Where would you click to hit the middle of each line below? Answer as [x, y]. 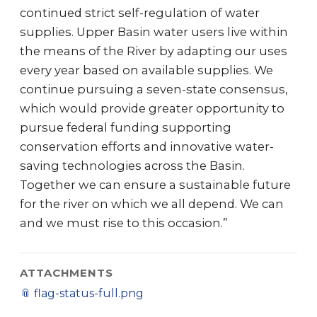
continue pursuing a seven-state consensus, [154, 89]
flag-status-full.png [89, 293]
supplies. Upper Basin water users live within [154, 32]
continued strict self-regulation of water [140, 13]
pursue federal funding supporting [126, 127]
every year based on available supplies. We [146, 70]
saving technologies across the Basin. [132, 166]
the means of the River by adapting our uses [154, 51]
